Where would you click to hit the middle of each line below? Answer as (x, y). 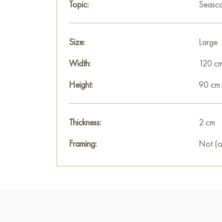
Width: (80, 63)
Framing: (83, 143)
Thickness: (85, 122)
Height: (81, 84)
